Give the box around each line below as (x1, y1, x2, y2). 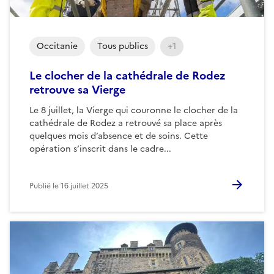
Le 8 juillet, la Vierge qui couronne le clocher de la (29, 103, 238, 117)
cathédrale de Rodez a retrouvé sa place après (29, 116, 222, 130)
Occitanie (37, 39, 78, 53)
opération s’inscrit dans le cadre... (29, 142, 171, 155)
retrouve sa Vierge (29, 81, 125, 98)
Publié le (29, 180, 61, 191)
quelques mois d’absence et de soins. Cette (29, 129, 208, 143)
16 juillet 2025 (61, 180, 108, 191)
